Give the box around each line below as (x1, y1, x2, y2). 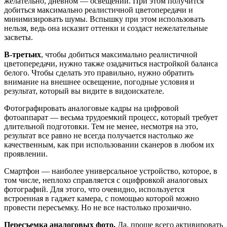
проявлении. (4, 149, 48, 158)
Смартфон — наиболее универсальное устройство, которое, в (4, 166, 217, 175)
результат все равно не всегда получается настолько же (4, 131, 194, 140)
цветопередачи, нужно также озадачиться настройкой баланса (4, 59, 218, 68)
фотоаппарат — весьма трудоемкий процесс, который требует (4, 112, 218, 122)
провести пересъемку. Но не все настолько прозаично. (4, 203, 192, 212)
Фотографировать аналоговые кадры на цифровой (4, 103, 179, 112)
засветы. (4, 32, 33, 42)
